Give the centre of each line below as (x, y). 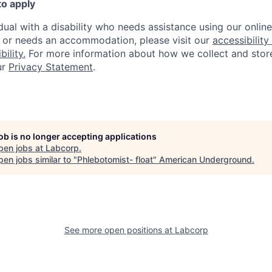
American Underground (206, 159)
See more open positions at (119, 229)
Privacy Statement (51, 66)
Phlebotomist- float (115, 159)
